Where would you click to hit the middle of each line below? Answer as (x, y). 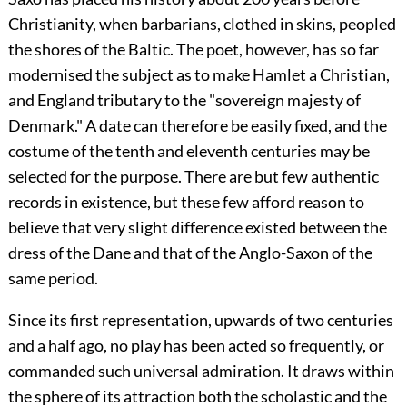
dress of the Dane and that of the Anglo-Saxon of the (190, 253)
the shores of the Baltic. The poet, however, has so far (193, 50)
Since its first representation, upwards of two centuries (200, 320)
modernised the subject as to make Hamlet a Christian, (199, 75)
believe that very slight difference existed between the (197, 228)
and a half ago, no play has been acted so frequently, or (196, 346)
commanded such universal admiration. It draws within (201, 371)
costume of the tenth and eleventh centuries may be (189, 151)
